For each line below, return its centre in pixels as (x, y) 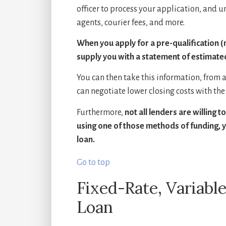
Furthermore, (101, 112)
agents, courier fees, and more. (131, 22)
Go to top (93, 162)
